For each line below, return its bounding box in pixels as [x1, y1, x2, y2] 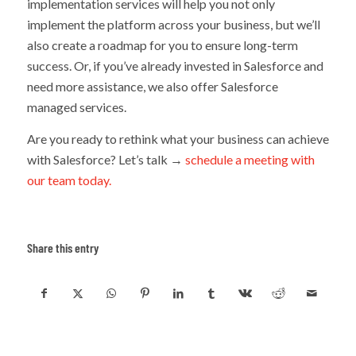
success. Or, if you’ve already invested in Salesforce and [26, 58, 323, 74]
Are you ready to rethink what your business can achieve [26, 130, 329, 146]
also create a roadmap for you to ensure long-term [26, 37, 298, 53]
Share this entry [26, 240, 99, 256]
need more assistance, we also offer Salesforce [26, 79, 278, 95]
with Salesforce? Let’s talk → [26, 151, 185, 167]
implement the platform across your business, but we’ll [26, 17, 320, 33]
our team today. [26, 172, 111, 188]
